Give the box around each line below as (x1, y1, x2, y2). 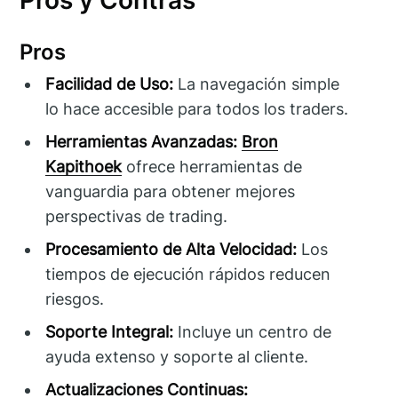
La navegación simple (173, 75, 340, 94)
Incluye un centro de (173, 322, 332, 342)
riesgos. (45, 290, 105, 309)
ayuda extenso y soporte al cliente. (45, 347, 309, 367)
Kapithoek (45, 157, 123, 177)
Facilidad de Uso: (45, 75, 174, 94)
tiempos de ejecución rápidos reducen (45, 265, 331, 284)
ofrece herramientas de (122, 157, 303, 177)
